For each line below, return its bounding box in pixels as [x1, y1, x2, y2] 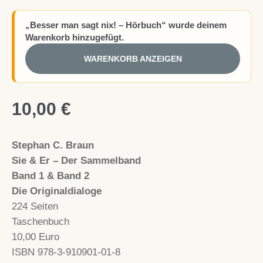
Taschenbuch [12, 215, 69, 227]
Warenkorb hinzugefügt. [25, 32, 124, 42]
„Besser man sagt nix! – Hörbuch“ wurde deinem [25, 19, 227, 30]
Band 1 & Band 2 [12, 170, 89, 181]
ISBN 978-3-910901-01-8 [12, 246, 120, 258]
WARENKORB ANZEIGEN [83, 53, 182, 63]
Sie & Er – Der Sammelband [12, 154, 141, 166]
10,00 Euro [12, 231, 59, 242]
